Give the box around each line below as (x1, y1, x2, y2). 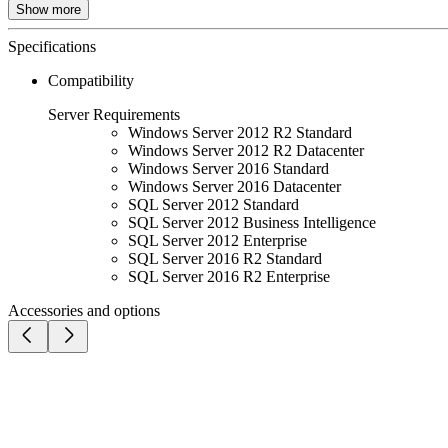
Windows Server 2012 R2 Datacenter (128, 141, 364, 159)
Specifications (8, 37, 96, 55)
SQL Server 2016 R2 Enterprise (128, 267, 330, 285)
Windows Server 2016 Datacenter (128, 177, 341, 195)
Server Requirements (48, 105, 180, 123)
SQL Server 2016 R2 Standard (128, 249, 322, 267)
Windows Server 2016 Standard (128, 159, 329, 177)
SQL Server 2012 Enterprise (128, 231, 307, 249)
